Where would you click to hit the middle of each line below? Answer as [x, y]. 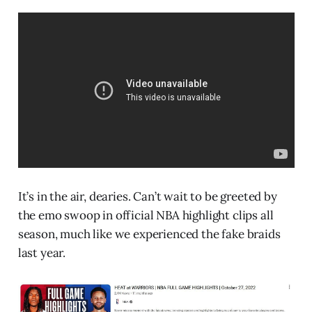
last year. [42, 253]
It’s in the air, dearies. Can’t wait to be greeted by [147, 197]
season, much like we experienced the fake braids [149, 234]
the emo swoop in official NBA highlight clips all [146, 216]
